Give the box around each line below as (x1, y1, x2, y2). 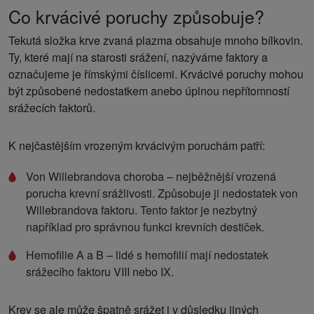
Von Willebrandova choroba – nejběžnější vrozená (26, 168, 276, 184)
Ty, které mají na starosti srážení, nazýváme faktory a (8, 48, 268, 65)
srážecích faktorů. (8, 99, 95, 116)
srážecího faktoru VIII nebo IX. (26, 263, 174, 280)
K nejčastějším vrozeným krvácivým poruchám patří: (8, 137, 265, 153)
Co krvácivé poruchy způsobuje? (8, 3, 264, 29)
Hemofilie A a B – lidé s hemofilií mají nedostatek (26, 246, 268, 263)
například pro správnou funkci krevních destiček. (26, 218, 264, 235)
